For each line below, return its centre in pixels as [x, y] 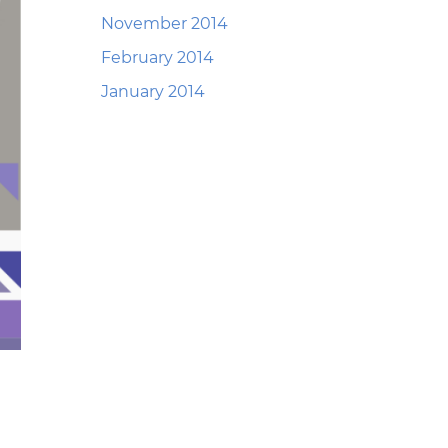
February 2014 [157, 57]
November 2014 [164, 23]
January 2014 [153, 91]
